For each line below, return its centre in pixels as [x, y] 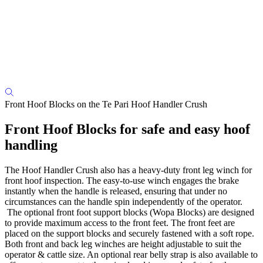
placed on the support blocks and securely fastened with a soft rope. [131, 234]
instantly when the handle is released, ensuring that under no [116, 191]
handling [31, 145]
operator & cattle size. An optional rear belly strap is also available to [131, 255]
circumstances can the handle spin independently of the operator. [124, 202]
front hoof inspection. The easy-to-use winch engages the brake [122, 181]
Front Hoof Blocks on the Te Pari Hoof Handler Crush [106, 104]
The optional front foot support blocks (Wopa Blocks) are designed [129, 213]
